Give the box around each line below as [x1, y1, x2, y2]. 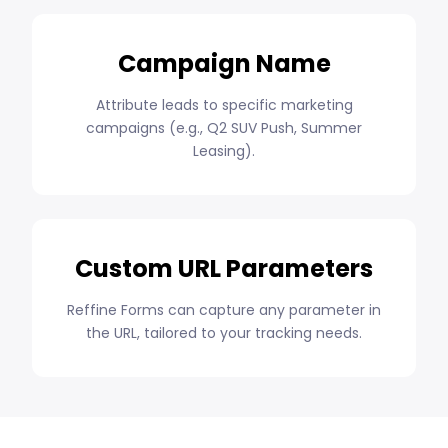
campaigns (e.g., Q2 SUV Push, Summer [86, 118, 362, 139]
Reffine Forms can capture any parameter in [67, 300, 381, 321]
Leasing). [193, 141, 255, 162]
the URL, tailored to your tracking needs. [86, 323, 362, 344]
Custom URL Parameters [75, 252, 373, 286]
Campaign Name [117, 47, 331, 81]
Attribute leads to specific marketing [95, 95, 353, 116]
